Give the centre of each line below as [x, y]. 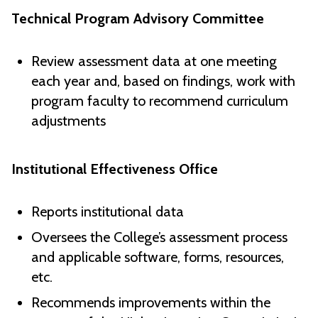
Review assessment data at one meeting [154, 61]
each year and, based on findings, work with [163, 81]
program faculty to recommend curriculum [160, 101]
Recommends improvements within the [151, 303]
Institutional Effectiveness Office [115, 169]
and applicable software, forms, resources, [158, 257]
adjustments [68, 121]
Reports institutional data [108, 212]
